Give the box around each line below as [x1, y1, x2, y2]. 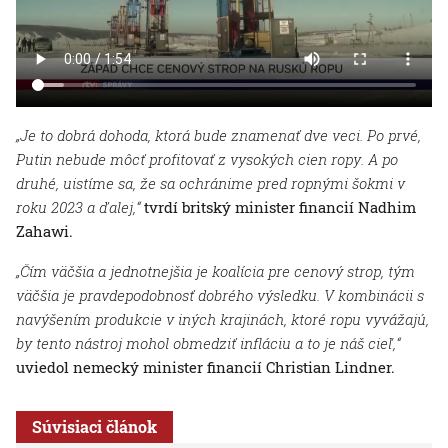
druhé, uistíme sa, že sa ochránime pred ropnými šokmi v [16, 172, 405, 193]
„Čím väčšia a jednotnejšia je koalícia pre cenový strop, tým [16, 260, 415, 281]
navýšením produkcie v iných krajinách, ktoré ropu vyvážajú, [16, 308, 429, 329]
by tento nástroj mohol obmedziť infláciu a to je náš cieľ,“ [16, 332, 400, 353]
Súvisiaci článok [32, 415, 157, 437]
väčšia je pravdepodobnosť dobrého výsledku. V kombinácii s [16, 284, 424, 305]
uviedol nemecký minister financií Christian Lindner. [16, 356, 395, 377]
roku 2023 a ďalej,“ [16, 196, 140, 217]
